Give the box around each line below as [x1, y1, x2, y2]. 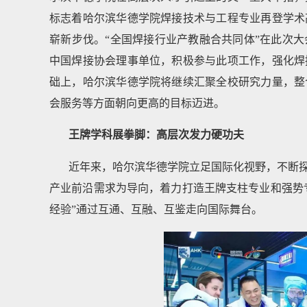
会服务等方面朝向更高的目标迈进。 [49, 97, 225, 109]
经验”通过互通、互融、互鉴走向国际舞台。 [49, 204, 262, 216]
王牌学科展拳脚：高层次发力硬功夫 [69, 129, 244, 141]
